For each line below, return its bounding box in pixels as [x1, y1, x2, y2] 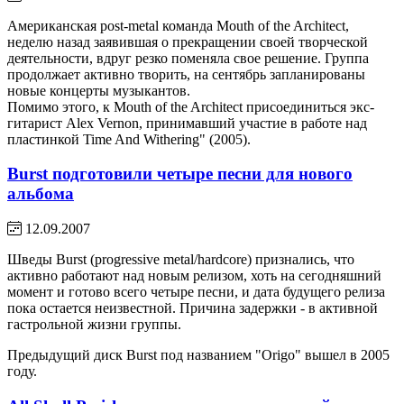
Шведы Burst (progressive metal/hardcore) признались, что [7, 251, 354, 267]
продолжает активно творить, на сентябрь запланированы [7, 66, 365, 82]
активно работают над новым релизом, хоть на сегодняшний [7, 267, 381, 283]
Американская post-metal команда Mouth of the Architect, [7, 17, 349, 33]
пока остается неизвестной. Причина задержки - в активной [7, 299, 378, 316]
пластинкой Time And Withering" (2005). [7, 131, 251, 147]
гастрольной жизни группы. [7, 316, 181, 332]
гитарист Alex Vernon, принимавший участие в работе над [7, 115, 367, 131]
